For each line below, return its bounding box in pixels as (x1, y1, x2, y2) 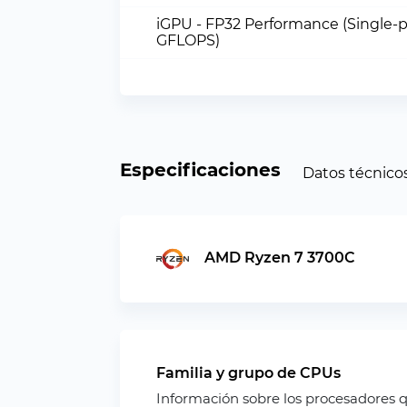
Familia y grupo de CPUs (156, 364, 341, 382)
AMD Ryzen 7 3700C (204, 249, 355, 267)
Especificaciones (120, 159, 281, 181)
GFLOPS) (156, 32, 220, 49)
